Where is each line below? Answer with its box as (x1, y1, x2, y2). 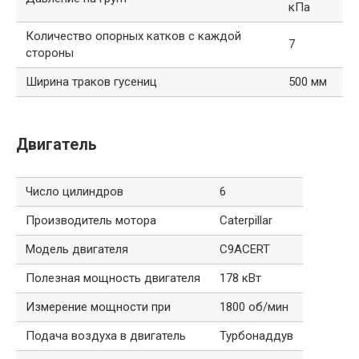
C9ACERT (220, 241, 270, 256)
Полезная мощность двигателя (26, 270, 200, 285)
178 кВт (220, 270, 261, 285)
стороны (26, 45, 74, 60)
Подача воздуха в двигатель (26, 328, 186, 343)
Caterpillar (220, 212, 272, 228)
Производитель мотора (26, 212, 156, 228)
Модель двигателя (26, 241, 128, 256)
